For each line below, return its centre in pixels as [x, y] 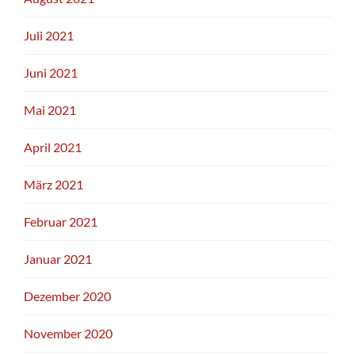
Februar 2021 [61, 221]
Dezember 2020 [67, 296]
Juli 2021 [49, 35]
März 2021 [53, 184]
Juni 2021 [51, 72]
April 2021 [53, 147]
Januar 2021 [58, 258]
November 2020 [68, 333]
